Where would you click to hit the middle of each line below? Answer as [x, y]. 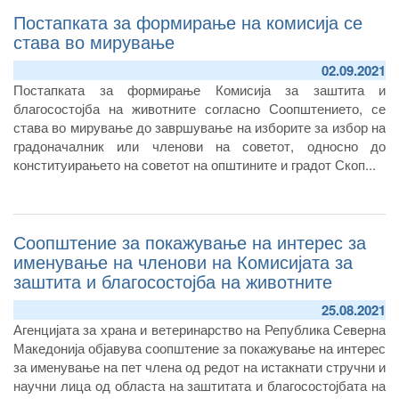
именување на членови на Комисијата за [183, 261]
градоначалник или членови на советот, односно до [199, 145]
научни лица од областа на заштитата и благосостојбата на [199, 385]
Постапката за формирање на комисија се [188, 21]
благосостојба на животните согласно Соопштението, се [199, 108]
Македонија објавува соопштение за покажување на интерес [199, 347]
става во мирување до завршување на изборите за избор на [199, 126]
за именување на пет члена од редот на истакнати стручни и [199, 366]
